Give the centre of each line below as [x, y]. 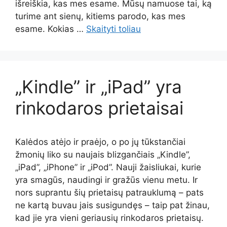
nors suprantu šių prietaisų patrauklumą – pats [109, 193]
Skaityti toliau [113, 29]
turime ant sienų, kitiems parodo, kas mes [100, 16]
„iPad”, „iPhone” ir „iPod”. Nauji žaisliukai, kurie [108, 167]
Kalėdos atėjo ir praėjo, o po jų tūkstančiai [100, 142]
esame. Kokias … [51, 29]
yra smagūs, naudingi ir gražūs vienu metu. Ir [106, 180]
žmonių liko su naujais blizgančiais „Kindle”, [103, 155]
